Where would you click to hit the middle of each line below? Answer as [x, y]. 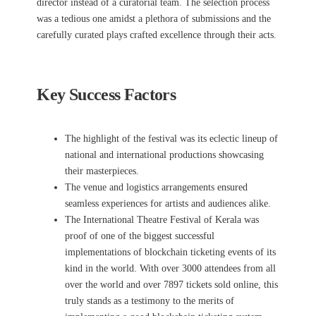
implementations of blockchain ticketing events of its [171, 252]
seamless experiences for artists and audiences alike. [168, 203]
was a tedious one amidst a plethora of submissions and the [154, 19]
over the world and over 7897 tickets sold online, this [172, 285]
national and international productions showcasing [165, 155]
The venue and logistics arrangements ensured [157, 187]
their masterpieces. [104, 171]
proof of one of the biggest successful [140, 236]
